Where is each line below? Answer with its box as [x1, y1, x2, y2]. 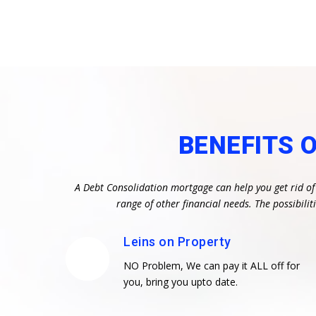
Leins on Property [123, 233, 231, 249]
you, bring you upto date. [123, 274, 238, 288]
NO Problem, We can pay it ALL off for [123, 258, 300, 272]
